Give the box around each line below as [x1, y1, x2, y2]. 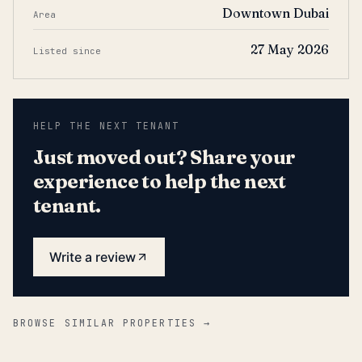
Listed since [33, 45, 101, 57]
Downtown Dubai [221, 5, 329, 21]
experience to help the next [33, 170, 286, 193]
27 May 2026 [250, 41, 329, 57]
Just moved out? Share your [33, 145, 296, 169]
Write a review [49, 249, 136, 265]
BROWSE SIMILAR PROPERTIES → [13, 317, 211, 329]
